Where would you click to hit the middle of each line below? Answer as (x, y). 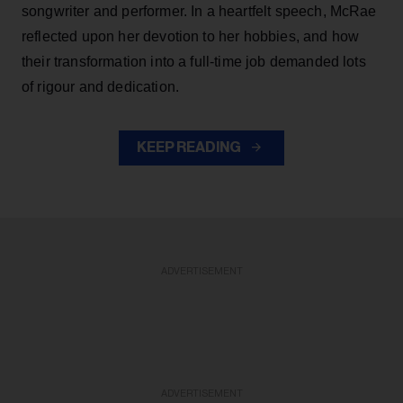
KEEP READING (190, 147)
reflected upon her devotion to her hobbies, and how (191, 36)
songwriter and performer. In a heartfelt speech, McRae (199, 11)
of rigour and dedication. (101, 86)
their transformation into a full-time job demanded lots (194, 61)
